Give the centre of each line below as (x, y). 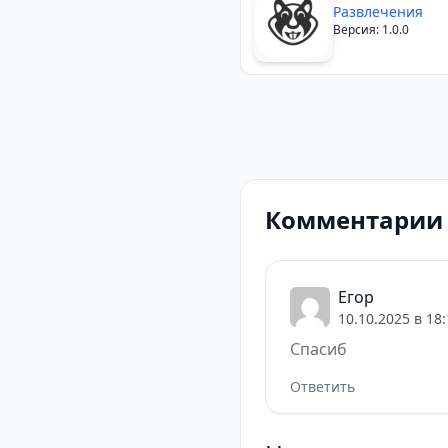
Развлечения (378, 11)
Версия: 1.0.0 (371, 29)
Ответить (322, 386)
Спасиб (318, 349)
